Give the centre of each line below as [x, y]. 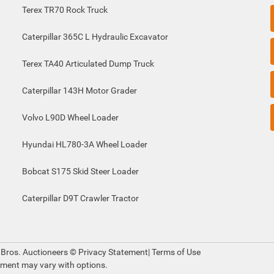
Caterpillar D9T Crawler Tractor [80, 198]
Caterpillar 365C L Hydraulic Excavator [95, 37]
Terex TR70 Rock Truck [65, 10]
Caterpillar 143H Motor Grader [79, 91]
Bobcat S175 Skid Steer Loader [80, 171]
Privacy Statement [113, 252]
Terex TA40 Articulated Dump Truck [88, 64]
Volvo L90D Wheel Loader [70, 117]
